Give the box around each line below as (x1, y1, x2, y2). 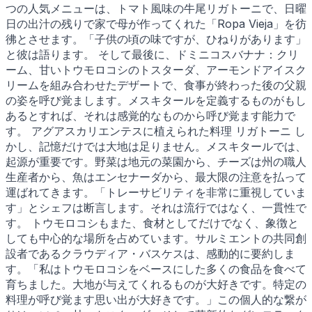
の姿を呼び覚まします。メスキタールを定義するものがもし (6, 93, 306, 107)
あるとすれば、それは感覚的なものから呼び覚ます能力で (6, 108, 295, 123)
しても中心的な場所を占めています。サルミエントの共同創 (6, 231, 306, 245)
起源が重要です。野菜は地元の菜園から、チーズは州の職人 (6, 154, 306, 169)
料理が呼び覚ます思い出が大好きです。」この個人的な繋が (6, 292, 306, 306)
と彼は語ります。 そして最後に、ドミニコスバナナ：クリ (6, 47, 299, 61)
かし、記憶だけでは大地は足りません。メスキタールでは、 (6, 139, 306, 153)
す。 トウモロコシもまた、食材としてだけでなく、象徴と (6, 215, 299, 230)
